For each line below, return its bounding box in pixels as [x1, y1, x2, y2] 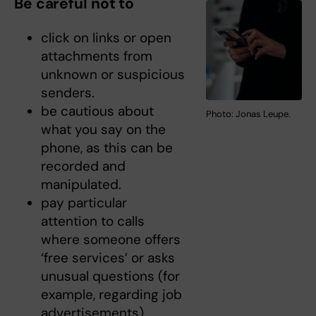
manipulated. [40, 176, 121, 193]
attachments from [40, 47, 152, 65]
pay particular [40, 194, 127, 212]
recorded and [40, 157, 126, 175]
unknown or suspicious [40, 66, 185, 83]
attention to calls [40, 212, 145, 230]
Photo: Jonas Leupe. [206, 108, 291, 121]
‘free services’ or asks [40, 249, 175, 267]
